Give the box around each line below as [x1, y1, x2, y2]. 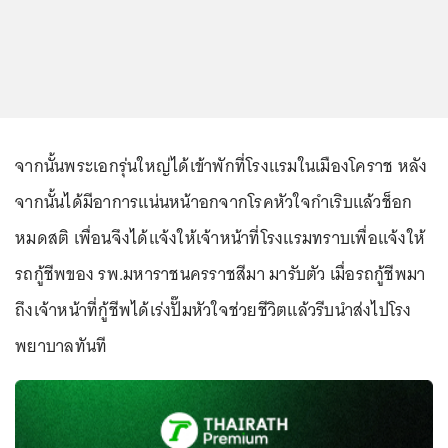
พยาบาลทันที [15, 331, 108, 361]
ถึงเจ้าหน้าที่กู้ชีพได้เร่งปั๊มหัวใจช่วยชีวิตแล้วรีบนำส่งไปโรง [15, 295, 412, 325]
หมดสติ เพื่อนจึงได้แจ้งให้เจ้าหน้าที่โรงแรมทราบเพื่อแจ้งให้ [15, 223, 425, 253]
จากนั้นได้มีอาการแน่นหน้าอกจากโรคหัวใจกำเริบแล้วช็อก [15, 187, 413, 217]
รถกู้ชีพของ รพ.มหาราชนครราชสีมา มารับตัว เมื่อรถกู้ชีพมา [15, 259, 426, 289]
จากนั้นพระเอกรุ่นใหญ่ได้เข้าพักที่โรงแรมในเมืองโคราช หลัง [15, 151, 428, 181]
